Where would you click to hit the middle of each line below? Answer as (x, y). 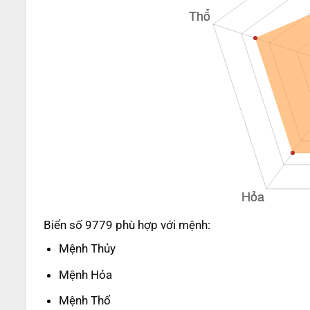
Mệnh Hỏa (86, 274)
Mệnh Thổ (85, 300)
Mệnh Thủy (88, 249)
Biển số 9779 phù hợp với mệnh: (127, 225)
